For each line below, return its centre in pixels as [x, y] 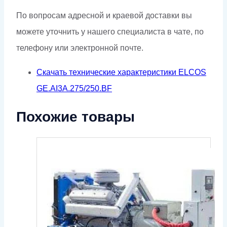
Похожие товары [75, 117]
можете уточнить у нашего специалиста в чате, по [110, 32]
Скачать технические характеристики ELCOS [121, 72]
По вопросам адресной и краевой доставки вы [104, 16]
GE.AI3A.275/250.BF [74, 89]
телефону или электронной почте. [80, 48]
